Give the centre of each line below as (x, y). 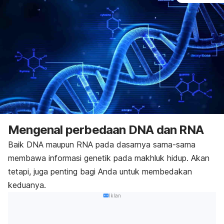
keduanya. (27, 185)
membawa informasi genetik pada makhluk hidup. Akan (109, 158)
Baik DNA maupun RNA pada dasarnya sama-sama (102, 144)
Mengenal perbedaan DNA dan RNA (106, 130)
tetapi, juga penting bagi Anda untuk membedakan (100, 171)
